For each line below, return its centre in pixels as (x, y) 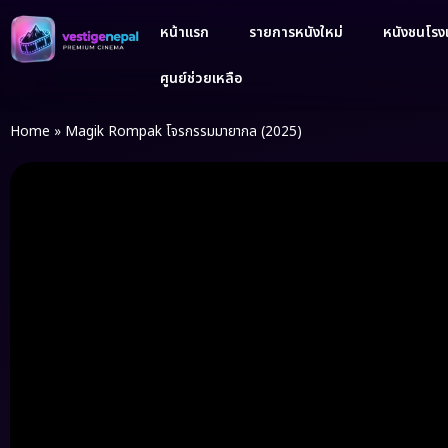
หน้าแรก (184, 32)
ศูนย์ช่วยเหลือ (201, 78)
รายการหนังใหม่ (295, 32)
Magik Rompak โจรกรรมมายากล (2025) (183, 132)
